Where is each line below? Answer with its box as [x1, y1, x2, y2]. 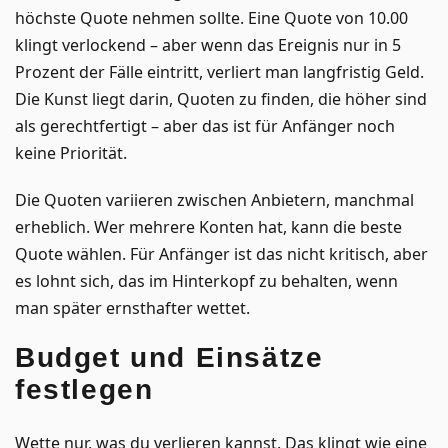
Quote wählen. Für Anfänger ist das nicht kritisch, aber [15, 242, 428, 265]
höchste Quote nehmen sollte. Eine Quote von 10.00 [15, 6, 408, 29]
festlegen [15, 373, 154, 405]
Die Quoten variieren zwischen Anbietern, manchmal [15, 188, 414, 211]
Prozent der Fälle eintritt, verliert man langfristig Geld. [15, 60, 424, 83]
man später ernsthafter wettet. [15, 296, 250, 319]
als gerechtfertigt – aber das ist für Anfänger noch [15, 114, 395, 137]
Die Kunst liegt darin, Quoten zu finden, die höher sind [15, 87, 427, 110]
